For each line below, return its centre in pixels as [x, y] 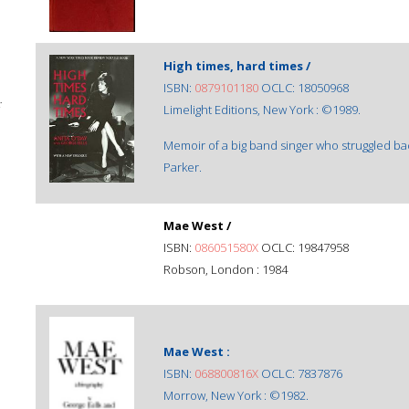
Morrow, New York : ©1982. [236, 395]
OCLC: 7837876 [300, 373]
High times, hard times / [237, 66]
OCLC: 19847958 [304, 247]
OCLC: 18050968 [304, 88]
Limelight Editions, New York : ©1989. [262, 110]
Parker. [183, 167]
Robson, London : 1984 [225, 269]
